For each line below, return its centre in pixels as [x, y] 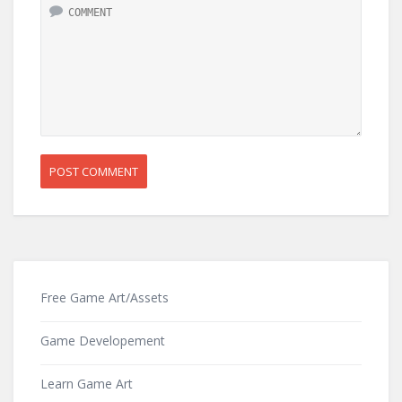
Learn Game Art [87, 384]
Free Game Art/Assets [105, 297]
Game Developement [103, 341]
